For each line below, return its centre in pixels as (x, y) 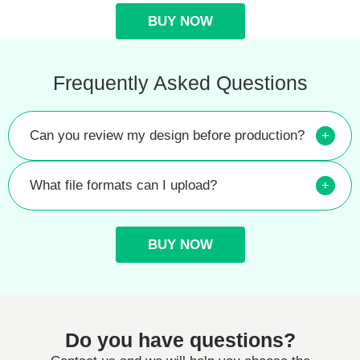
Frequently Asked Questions (180, 82)
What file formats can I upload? (123, 185)
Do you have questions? (180, 340)
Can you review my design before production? (167, 135)
